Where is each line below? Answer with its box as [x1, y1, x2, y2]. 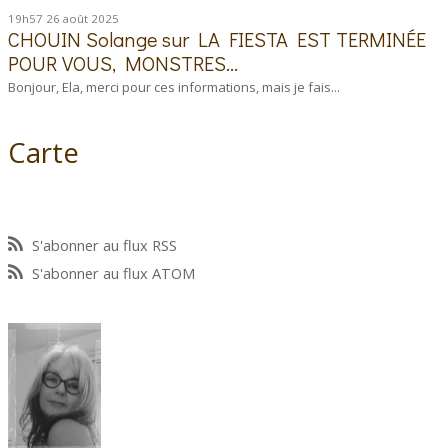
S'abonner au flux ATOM [32, 263, 196, 284]
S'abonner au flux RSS [32, 235, 178, 256]
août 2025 [63, 11, 120, 27]
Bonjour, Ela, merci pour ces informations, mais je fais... [8, 77, 341, 96]
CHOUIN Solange [8, 26, 158, 53]
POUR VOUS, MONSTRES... [8, 50, 239, 77]
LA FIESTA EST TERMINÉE [198, 26, 427, 53]
